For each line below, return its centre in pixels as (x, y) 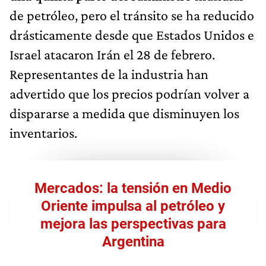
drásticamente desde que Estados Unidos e (132, 34)
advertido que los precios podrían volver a (129, 93)
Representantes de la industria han (109, 74)
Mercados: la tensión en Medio (133, 188)
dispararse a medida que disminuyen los (124, 113)
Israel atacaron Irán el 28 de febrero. (112, 54)
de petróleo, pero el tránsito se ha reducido (132, 15)
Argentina (133, 241)
